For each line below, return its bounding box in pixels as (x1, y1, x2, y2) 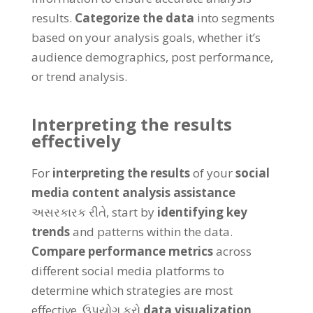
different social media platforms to (31, 263, 224, 279)
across (215, 243, 252, 259)
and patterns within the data (72, 224, 230, 240)
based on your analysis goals (31, 29, 192, 45)
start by (111, 204, 154, 220)
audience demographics (31, 49, 166, 65)
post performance (170, 49, 270, 65)
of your (192, 165, 233, 181)
